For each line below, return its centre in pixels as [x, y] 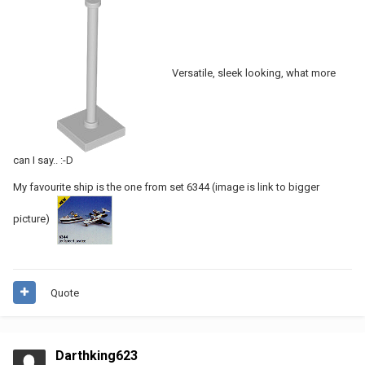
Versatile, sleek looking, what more [253, 73]
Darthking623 [97, 355]
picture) [33, 219]
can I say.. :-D [43, 160]
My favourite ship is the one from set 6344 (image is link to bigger [166, 187]
